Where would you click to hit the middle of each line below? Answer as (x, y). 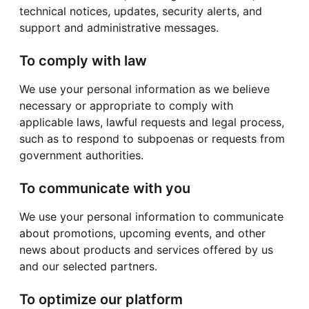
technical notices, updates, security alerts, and (141, 11)
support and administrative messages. (119, 27)
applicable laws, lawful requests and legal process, (152, 122)
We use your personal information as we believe (144, 89)
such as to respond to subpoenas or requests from (152, 138)
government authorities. (81, 155)
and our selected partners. (88, 266)
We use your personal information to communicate (151, 216)
